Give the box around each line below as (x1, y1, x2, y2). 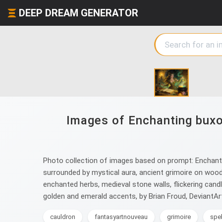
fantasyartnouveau (95, 213, 148, 221)
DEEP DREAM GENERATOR (19, 7, 138, 19)
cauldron (50, 213, 75, 221)
